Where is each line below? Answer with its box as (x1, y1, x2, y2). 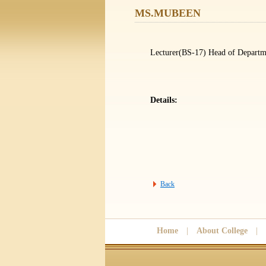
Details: (150, 96, 178, 104)
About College (197, 226, 248, 235)
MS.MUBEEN (134, 7, 201, 19)
